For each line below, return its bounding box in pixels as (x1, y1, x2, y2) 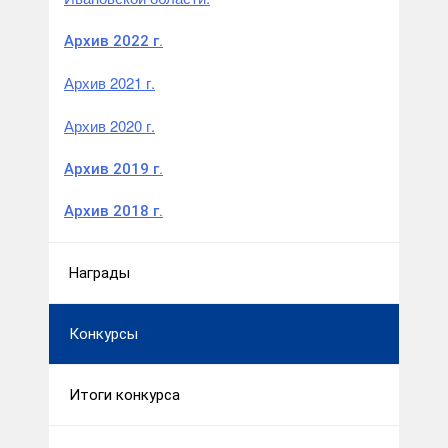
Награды (69, 264, 130, 283)
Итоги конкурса (69, 386, 180, 405)
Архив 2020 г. (64, 115, 155, 137)
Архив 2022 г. (64, 32, 163, 51)
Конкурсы (69, 325, 138, 344)
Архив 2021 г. (64, 72, 155, 94)
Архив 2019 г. (64, 160, 163, 179)
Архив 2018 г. (64, 202, 163, 221)
